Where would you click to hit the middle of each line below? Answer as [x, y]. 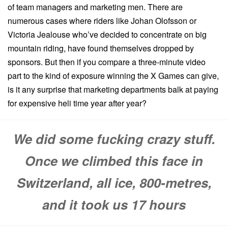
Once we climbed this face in [114, 161]
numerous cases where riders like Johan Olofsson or [102, 21]
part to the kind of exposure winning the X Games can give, [113, 76]
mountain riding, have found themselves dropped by [101, 48]
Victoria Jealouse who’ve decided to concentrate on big [107, 35]
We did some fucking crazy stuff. [114, 139]
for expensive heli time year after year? [77, 103]
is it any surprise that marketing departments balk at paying [113, 90]
